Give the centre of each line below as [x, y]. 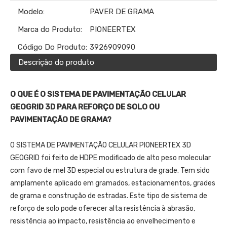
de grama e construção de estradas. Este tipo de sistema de [109, 196]
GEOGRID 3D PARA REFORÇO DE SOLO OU [85, 107]
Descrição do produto [56, 62]
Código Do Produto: [52, 47]
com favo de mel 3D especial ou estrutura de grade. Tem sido [110, 170]
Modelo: [31, 11]
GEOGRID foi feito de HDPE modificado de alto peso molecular [110, 158]
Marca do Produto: [50, 29]
